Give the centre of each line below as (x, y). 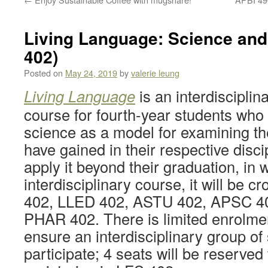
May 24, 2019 (91, 73)
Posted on (43, 73)
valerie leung (155, 73)
